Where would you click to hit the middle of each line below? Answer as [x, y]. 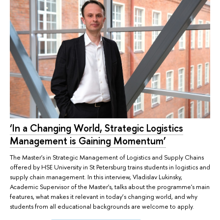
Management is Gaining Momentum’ [88, 140]
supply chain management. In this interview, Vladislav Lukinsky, [96, 177]
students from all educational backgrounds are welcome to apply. [102, 206]
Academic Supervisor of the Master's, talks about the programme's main [110, 187]
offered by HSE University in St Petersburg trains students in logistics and [110, 167]
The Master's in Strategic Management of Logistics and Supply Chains [107, 157]
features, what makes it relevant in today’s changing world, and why [104, 197]
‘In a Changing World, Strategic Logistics [96, 128]
